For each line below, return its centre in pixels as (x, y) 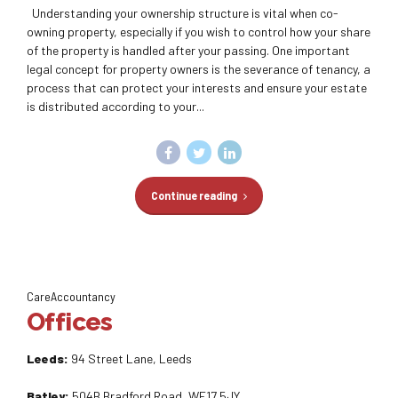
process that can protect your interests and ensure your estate (197, 87)
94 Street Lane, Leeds (130, 359)
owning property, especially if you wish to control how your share (199, 31)
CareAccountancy (71, 296)
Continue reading (194, 196)
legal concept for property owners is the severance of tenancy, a (199, 68)
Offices (70, 322)
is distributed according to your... (115, 106)
